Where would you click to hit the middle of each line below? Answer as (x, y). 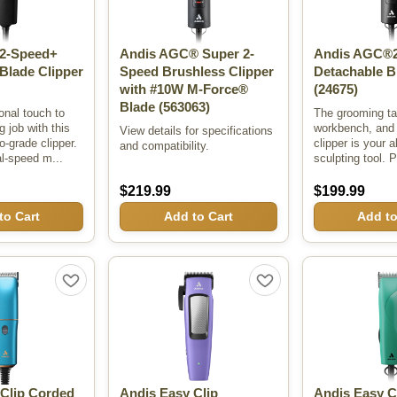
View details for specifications (197, 130)
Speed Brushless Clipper (197, 72)
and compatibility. (165, 145)
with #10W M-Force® (184, 90)
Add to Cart (198, 217)
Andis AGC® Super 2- (187, 54)
